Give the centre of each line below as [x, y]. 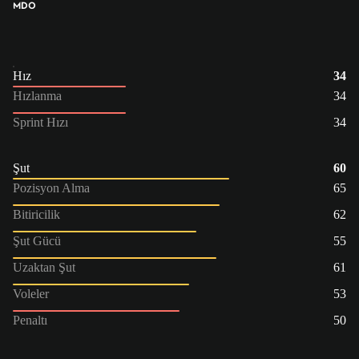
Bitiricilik [36, 214]
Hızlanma [37, 95]
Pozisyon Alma [51, 188]
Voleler [31, 293]
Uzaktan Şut [44, 267]
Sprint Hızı [40, 122]
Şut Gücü [37, 240]
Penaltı [30, 320]
